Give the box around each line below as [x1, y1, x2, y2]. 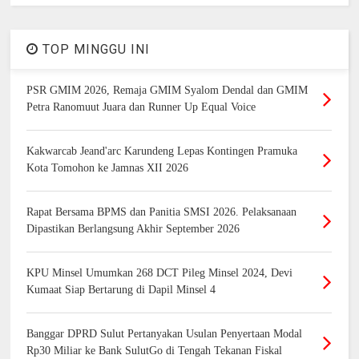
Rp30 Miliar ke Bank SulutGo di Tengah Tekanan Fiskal [26, 344, 283, 357]
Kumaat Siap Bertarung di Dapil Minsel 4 [26, 283, 216, 296]
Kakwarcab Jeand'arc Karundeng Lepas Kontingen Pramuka [26, 144, 298, 157]
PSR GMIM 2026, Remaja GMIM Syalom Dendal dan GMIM [26, 83, 309, 96]
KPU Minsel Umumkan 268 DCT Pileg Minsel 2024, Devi [26, 266, 293, 279]
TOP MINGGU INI [38, 41, 151, 57]
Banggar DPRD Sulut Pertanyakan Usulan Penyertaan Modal [26, 327, 303, 340]
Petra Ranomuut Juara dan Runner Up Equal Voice [26, 100, 256, 113]
